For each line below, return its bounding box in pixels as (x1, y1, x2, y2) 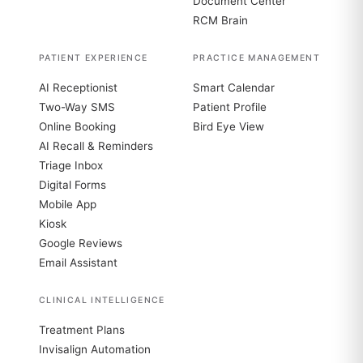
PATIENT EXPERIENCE (39, 53, 148, 63)
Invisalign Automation (39, 343, 151, 356)
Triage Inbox (39, 159, 103, 172)
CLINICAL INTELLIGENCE (39, 295, 165, 305)
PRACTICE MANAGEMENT (193, 53, 320, 63)
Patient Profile (193, 100, 267, 113)
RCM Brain (193, 14, 248, 27)
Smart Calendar (193, 81, 275, 94)
